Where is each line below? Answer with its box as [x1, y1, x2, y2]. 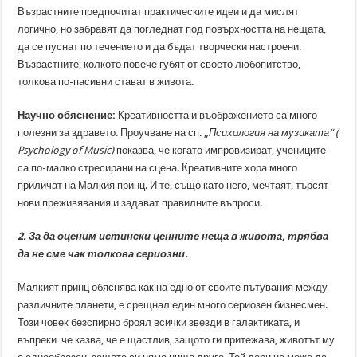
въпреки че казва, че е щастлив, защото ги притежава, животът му [18, 334, 335, 346]
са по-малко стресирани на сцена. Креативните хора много [18, 162, 298, 174]
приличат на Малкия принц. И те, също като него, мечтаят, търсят [18, 179, 329, 191]
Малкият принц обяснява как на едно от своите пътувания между [18, 281, 328, 293]
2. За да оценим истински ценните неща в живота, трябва [18, 230, 329, 242]
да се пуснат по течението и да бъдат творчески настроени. [18, 41, 302, 53]
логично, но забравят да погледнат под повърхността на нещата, [18, 23, 327, 35]
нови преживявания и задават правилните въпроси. [18, 197, 263, 209]
